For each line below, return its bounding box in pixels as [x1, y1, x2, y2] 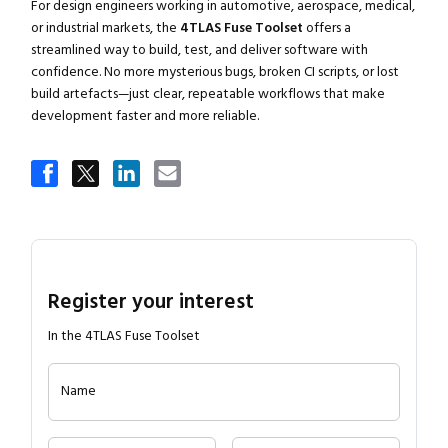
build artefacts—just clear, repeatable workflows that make [30, 84, 385, 105]
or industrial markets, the [30, 18, 180, 39]
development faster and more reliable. [30, 106, 259, 127]
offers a [302, 18, 351, 39]
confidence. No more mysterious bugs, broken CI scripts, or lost [30, 62, 399, 83]
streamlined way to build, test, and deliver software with [30, 40, 368, 61]
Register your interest [47, 288, 254, 317]
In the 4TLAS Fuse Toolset [47, 326, 200, 347]
